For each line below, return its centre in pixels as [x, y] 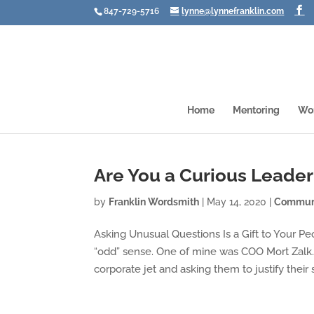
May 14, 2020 [237, 202]
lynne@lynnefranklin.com [233, 11]
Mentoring [256, 110]
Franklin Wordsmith [154, 202]
